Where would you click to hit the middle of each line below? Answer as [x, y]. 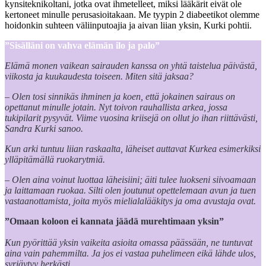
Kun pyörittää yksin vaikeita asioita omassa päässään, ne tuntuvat [129, 242]
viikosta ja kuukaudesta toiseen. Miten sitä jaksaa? [99, 76]
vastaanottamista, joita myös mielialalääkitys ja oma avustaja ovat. [130, 201]
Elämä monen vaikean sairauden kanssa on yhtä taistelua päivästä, [131, 65]
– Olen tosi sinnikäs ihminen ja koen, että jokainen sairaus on [120, 96]
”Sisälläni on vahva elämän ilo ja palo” [82, 45]
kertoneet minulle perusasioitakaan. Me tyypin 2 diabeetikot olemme [132, 14]
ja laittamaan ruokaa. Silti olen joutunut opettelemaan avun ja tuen [130, 190]
